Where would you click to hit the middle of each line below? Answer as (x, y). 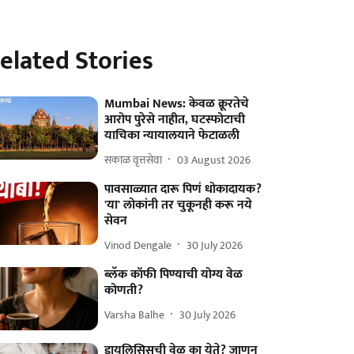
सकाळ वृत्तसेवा (134, 160)
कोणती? (124, 290)
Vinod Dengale (138, 245)
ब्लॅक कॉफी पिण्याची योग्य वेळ (174, 275)
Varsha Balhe (135, 314)
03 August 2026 (214, 160)
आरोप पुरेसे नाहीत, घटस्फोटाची (175, 120)
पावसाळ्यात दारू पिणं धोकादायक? (183, 189)
